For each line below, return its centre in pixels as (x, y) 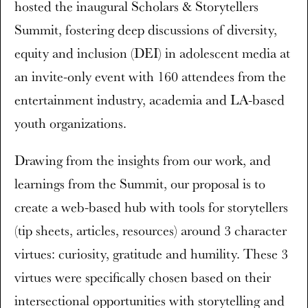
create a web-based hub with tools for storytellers (151, 207)
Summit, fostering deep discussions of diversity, (146, 30)
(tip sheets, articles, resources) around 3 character (151, 230)
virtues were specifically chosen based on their (143, 277)
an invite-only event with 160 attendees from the (150, 76)
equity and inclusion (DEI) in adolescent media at (152, 53)
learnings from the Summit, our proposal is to (140, 184)
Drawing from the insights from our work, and (143, 160)
